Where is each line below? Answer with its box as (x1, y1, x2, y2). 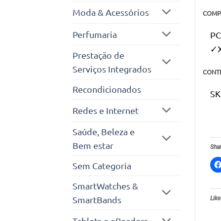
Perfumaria (73, 29, 117, 39)
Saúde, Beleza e (73, 126, 135, 137)
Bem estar (73, 140, 113, 150)
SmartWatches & (73, 180, 138, 191)
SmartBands (73, 194, 121, 205)
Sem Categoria (73, 160, 131, 171)
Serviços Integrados (73, 64, 151, 74)
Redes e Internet (73, 105, 139, 116)
